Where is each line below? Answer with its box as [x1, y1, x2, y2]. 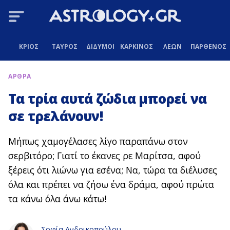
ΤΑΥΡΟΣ [51, 42, 78, 51]
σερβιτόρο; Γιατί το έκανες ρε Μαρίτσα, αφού [8, 149, 201, 162]
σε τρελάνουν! [8, 107, 103, 126]
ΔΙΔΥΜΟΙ [86, 42, 115, 51]
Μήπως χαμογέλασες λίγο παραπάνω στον [8, 135, 188, 148]
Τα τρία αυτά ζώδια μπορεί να [8, 89, 207, 108]
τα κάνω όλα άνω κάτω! [8, 193, 106, 205]
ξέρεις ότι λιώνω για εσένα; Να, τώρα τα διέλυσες [8, 164, 217, 177]
